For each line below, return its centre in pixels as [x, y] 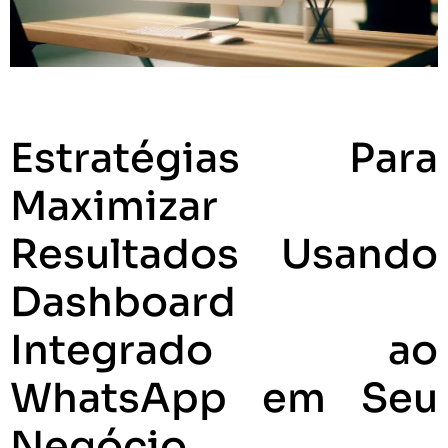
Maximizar [114, 206]
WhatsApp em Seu [224, 398]
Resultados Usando [224, 254]
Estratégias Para [224, 158]
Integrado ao [224, 350]
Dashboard [123, 302]
